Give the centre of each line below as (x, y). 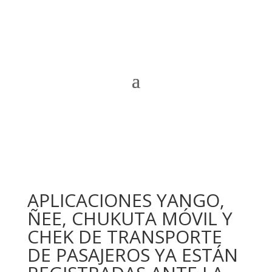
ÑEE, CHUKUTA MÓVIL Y (130, 218)
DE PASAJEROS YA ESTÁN (132, 255)
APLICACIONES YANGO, (126, 200)
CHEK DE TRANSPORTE (124, 236)
